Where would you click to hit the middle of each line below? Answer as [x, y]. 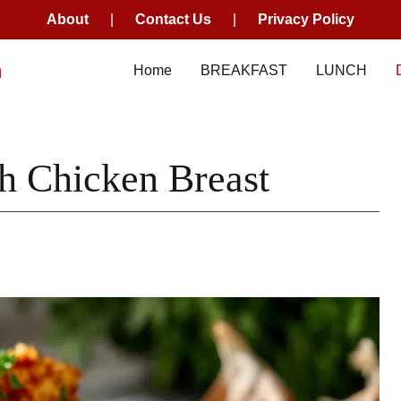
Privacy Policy [306, 19]
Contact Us [173, 19]
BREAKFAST [244, 70]
